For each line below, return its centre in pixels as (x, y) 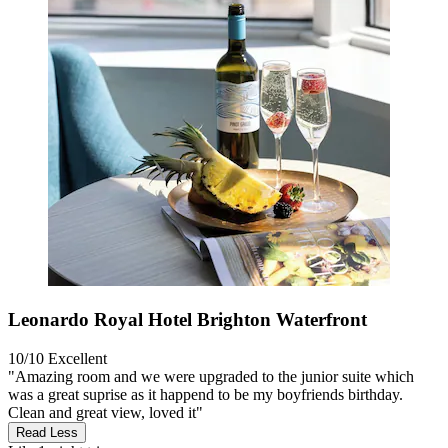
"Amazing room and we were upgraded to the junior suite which (211, 376)
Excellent (77, 358)
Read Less (47, 432)
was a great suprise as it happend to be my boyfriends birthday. (205, 394)
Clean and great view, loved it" (105, 412)
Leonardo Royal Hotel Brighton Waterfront (187, 320)
